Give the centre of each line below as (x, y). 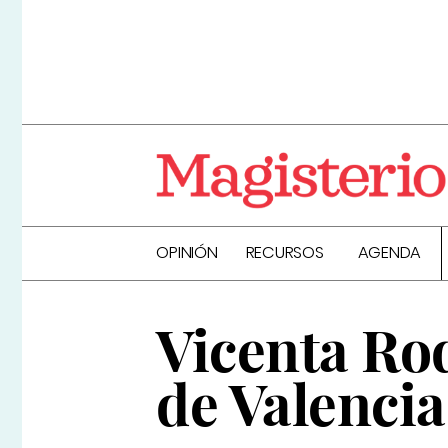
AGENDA (389, 253)
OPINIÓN (187, 253)
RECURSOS (284, 253)
